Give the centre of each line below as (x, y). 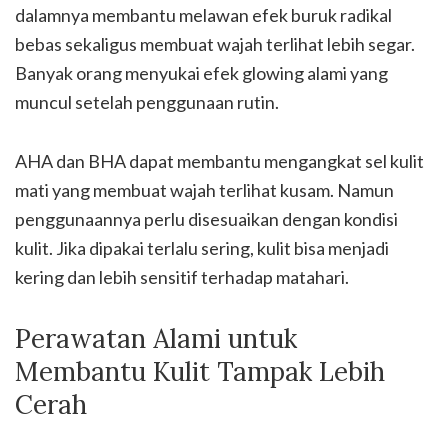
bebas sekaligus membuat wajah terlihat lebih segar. (215, 44)
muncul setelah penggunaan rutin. (147, 102)
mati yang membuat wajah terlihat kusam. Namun (204, 190)
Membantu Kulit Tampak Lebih (200, 371)
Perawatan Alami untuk (156, 338)
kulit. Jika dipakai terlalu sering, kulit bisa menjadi (202, 248)
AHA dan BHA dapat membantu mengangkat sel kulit (219, 161)
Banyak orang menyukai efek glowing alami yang (201, 73)
